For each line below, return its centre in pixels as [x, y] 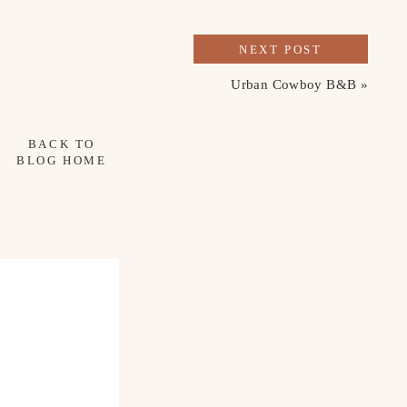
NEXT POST [281, 50]
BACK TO [62, 144]
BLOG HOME [62, 160]
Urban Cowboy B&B [294, 84]
